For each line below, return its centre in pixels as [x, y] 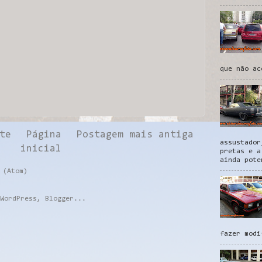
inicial [41, 149]
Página [44, 135]
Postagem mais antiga [135, 135]
